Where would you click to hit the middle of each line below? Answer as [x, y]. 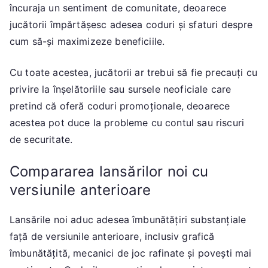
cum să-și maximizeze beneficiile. [87, 41]
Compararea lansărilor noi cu [109, 171]
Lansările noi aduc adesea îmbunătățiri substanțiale [128, 219]
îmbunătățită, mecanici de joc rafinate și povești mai [131, 253]
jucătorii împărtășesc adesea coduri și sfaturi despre [131, 24]
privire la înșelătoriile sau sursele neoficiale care [121, 89]
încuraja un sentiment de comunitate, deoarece [118, 7]
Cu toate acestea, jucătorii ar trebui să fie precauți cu [133, 72]
